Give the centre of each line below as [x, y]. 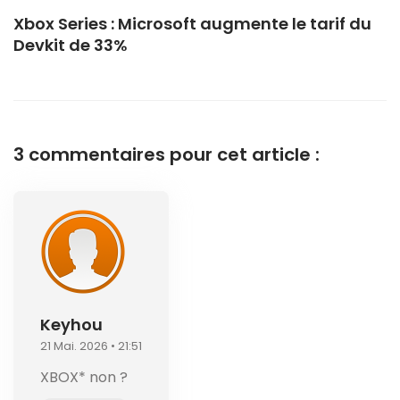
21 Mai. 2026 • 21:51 [91, 346]
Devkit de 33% [71, 45]
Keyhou [71, 324]
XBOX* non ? [84, 377]
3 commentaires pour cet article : [167, 154]
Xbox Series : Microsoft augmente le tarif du [192, 23]
